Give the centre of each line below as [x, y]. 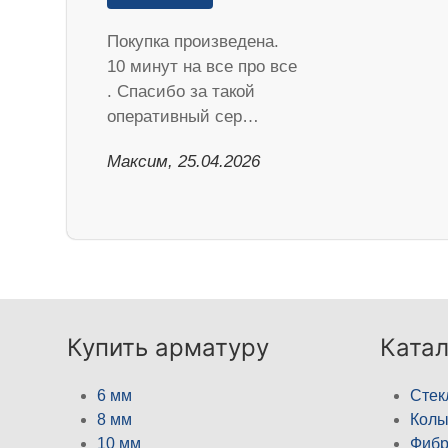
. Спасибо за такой [181, 91]
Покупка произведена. [193, 41]
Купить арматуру [168, 347]
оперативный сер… [183, 116]
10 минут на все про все [202, 66]
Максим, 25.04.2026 [184, 161]
